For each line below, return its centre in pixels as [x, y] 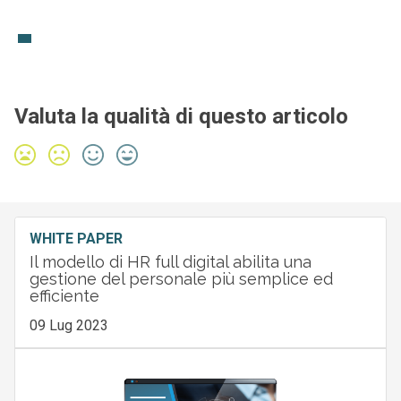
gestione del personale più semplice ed [181, 279]
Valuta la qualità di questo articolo [181, 116]
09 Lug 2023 [68, 325]
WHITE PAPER [76, 239]
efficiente [64, 296]
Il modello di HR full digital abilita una [170, 262]
